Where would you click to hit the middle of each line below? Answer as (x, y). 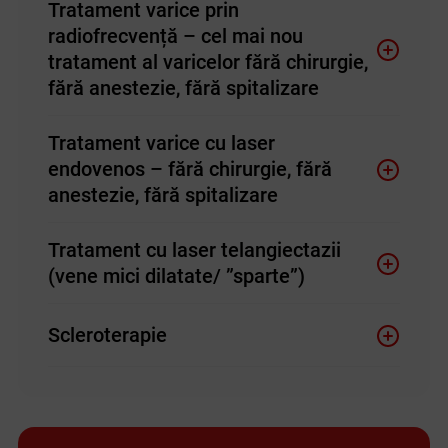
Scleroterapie (107, 335)
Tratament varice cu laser (161, 143)
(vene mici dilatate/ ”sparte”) (176, 276)
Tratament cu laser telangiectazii (194, 250)
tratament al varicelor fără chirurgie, (207, 62)
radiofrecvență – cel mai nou (175, 36)
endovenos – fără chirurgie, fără (189, 169)
